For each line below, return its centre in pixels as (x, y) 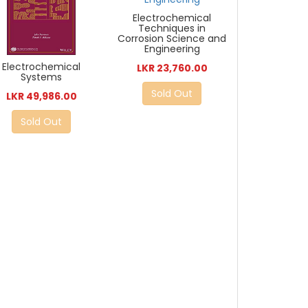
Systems (42, 77)
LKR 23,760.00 (172, 68)
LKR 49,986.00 (41, 97)
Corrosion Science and (172, 38)
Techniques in (172, 28)
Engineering (172, 48)
